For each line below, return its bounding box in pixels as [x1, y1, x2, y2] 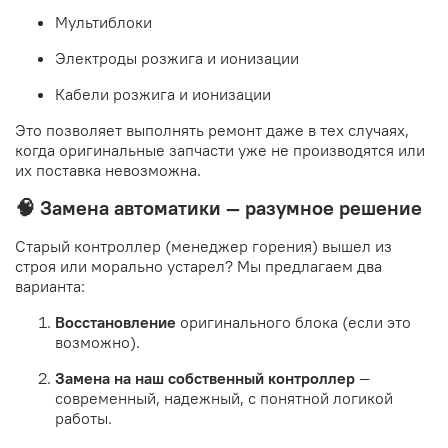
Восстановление [55, 312, 176, 333]
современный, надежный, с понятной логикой [55, 388, 393, 409]
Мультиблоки [55, 12, 152, 33]
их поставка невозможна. [15, 160, 201, 181]
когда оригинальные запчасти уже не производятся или [15, 140, 425, 161]
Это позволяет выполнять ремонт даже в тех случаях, [15, 120, 409, 141]
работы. [55, 408, 112, 429]
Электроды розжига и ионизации [55, 48, 299, 69]
